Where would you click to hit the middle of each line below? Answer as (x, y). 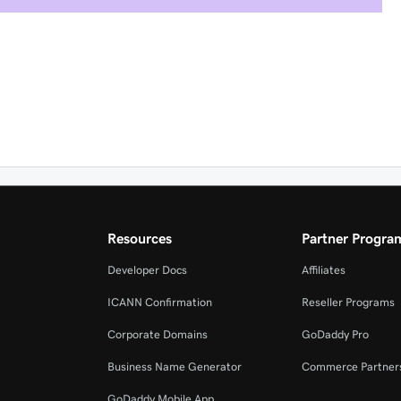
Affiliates (323, 270)
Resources (140, 238)
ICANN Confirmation (160, 302)
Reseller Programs (348, 302)
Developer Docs (148, 270)
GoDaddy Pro (335, 334)
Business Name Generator (175, 367)
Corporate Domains (158, 334)
